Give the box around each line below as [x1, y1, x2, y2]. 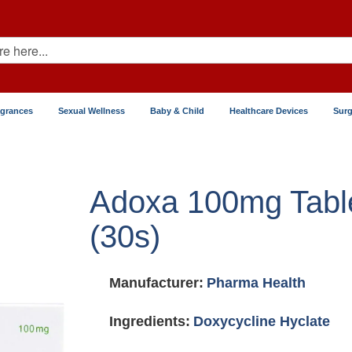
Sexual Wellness [58, 106, 125, 115]
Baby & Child [150, 106, 204, 115]
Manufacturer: [109, 275, 204, 291]
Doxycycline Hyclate [193, 313, 331, 329]
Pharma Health [207, 275, 306, 291]
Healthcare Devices [229, 106, 308, 115]
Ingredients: [109, 313, 191, 329]
